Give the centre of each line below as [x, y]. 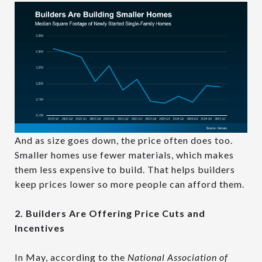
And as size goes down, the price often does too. [124, 140]
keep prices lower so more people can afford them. [130, 184]
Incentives [40, 228]
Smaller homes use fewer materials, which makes [124, 155]
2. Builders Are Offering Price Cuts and [110, 213]
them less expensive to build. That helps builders [125, 170]
